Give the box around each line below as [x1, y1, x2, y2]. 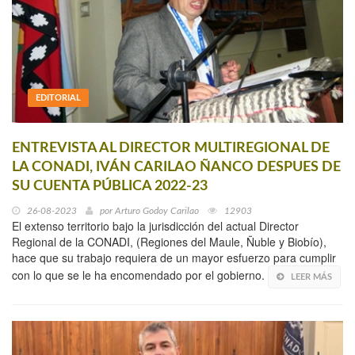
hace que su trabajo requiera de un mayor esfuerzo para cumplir [12, 249, 336, 265]
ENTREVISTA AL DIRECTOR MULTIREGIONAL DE [12, 140, 330, 155]
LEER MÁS [291, 272, 332, 281]
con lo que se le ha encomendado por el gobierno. [12, 266, 268, 283]
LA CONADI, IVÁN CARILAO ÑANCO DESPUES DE [12, 159, 341, 174]
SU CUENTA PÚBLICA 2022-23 [12, 178, 208, 193]
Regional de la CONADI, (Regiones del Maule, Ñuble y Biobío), [12, 233, 326, 250]
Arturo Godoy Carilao [115, 205, 199, 216]
